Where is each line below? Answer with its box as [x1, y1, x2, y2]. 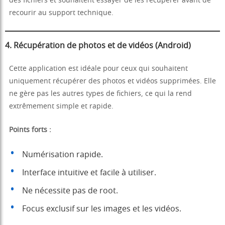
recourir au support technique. [9, 10, 114, 17]
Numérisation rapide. [22, 151, 103, 159]
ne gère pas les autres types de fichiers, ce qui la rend [9, 90, 192, 98]
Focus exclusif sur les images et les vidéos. [22, 205, 181, 213]
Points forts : [9, 127, 51, 134]
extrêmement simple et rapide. [9, 103, 114, 110]
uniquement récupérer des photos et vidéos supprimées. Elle [9, 78, 216, 85]
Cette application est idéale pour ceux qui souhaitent [9, 65, 188, 73]
